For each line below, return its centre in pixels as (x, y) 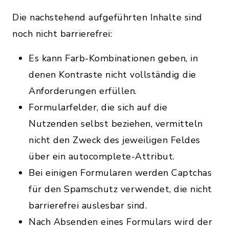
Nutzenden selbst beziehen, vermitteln (116, 124)
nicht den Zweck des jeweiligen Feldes (114, 140)
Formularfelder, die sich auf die (98, 107)
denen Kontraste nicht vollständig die (112, 75)
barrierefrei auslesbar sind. (88, 205)
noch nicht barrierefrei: (62, 34)
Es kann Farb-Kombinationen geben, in (113, 58)
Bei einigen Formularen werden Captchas (120, 173)
